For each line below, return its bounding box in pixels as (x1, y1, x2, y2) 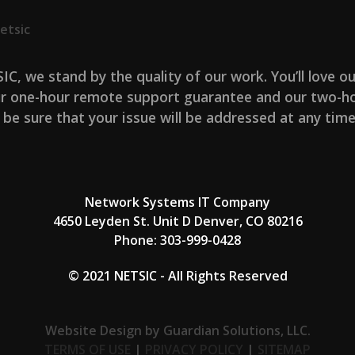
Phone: (114, 231, 160, 250)
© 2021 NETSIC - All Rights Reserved (67, 266, 288, 284)
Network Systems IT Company (85, 193, 270, 212)
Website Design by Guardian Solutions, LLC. (44, 321, 311, 339)
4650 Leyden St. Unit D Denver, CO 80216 (52, 212, 303, 231)
